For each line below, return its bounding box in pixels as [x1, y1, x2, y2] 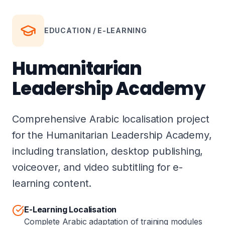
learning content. [12, 177, 92, 189]
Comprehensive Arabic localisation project [12, 113, 209, 125]
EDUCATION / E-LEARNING [44, 26, 147, 35]
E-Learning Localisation [24, 204, 117, 214]
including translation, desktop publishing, [12, 145, 203, 157]
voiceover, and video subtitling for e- [12, 161, 183, 173]
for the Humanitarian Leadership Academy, [12, 129, 212, 141]
